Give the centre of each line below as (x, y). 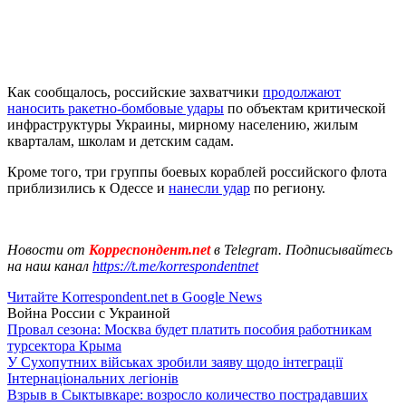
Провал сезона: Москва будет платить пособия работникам (189, 329)
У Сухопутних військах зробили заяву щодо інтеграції (175, 362)
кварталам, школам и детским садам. (121, 140)
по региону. (288, 188)
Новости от (46, 249)
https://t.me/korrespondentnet (175, 266)
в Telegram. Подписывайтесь (303, 249)
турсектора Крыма (64, 345)
